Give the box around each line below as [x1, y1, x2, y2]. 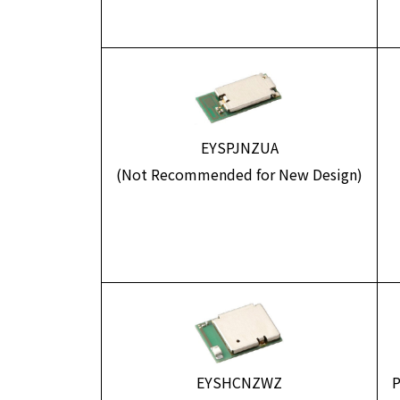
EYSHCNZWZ [196, 371, 282, 394]
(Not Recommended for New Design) [115, 163, 362, 186]
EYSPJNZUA [200, 137, 279, 159]
